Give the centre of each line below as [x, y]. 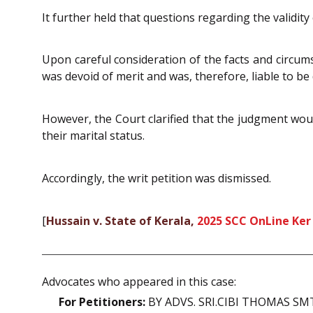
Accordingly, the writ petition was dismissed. [156, 178]
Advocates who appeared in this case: [139, 282]
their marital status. [93, 136]
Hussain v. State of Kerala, [122, 220]
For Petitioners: [102, 302]
